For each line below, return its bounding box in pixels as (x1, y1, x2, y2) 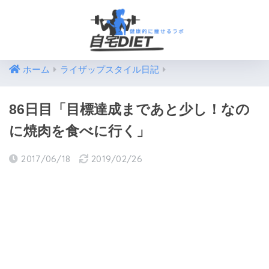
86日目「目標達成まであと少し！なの (9, 101, 250, 117)
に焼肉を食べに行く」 (9, 123, 150, 139)
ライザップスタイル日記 (60, 65, 159, 74)
